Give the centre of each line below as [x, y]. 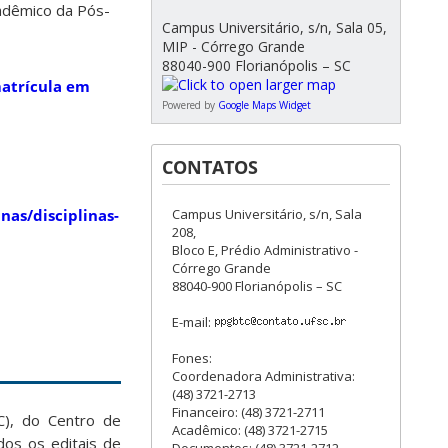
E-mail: [193, 322]
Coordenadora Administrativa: [263, 376]
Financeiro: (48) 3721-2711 [248, 412]
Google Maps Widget [264, 105]
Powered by [190, 105]
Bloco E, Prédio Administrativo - [265, 250]
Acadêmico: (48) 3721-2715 [250, 430]
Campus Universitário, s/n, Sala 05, [274, 27]
